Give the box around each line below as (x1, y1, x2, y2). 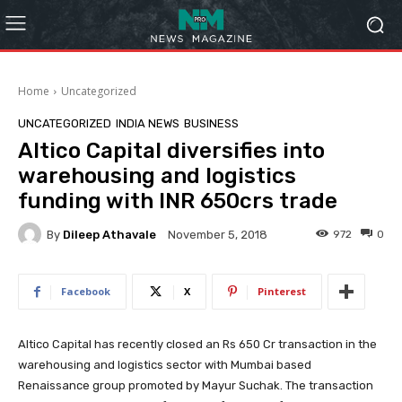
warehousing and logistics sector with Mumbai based (18, 358, 311, 371)
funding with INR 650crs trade (18, 188, 337, 214)
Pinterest (258, 284, 306, 298)
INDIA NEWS (116, 117, 179, 130)
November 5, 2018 (168, 228, 267, 242)
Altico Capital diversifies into (18, 138, 325, 163)
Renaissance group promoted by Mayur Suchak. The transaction (18, 379, 373, 392)
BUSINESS (184, 117, 239, 130)
